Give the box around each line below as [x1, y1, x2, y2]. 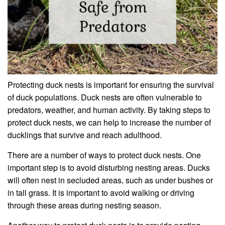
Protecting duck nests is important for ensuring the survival [8, 78, 214, 90]
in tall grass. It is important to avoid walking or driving [8, 186, 194, 198]
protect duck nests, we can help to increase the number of [8, 116, 211, 128]
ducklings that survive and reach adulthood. [8, 129, 162, 141]
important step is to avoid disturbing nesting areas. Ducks [8, 161, 210, 173]
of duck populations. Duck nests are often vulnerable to [8, 91, 202, 103]
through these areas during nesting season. [8, 199, 161, 211]
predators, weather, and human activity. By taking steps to [8, 103, 210, 116]
